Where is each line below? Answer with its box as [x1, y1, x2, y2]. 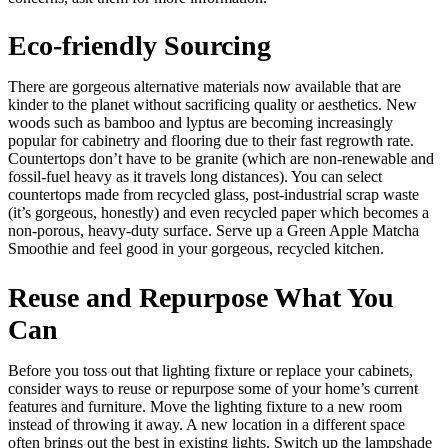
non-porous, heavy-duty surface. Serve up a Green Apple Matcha [8, 222, 419, 240]
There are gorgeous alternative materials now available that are [8, 78, 401, 96]
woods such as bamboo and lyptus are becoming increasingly [8, 114, 393, 132]
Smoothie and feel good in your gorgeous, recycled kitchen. [8, 240, 392, 258]
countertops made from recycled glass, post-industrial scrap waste [8, 186, 419, 204]
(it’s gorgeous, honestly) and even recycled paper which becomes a [8, 204, 429, 222]
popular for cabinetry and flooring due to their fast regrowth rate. [8, 132, 414, 150]
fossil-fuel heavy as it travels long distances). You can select [8, 168, 382, 186]
